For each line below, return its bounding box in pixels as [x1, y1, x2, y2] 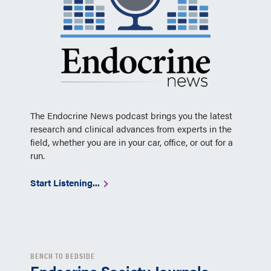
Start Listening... [30, 176, 102, 189]
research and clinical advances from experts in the [30, 122, 232, 135]
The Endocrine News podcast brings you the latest [30, 109, 232, 122]
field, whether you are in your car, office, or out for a [30, 135, 233, 148]
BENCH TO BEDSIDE [30, 250, 95, 261]
